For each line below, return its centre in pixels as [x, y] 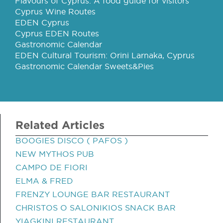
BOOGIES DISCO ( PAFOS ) [72, 140]
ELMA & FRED [44, 181]
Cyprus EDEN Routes [57, 33]
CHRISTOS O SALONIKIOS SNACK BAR [96, 208]
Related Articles [60, 125]
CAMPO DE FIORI [52, 167]
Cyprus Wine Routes [55, 11]
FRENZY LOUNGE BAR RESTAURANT [93, 194]
